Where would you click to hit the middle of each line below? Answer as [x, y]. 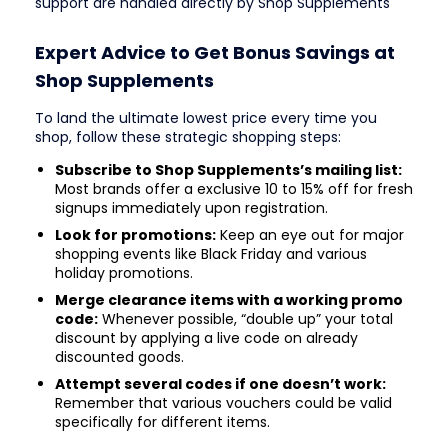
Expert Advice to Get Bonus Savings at [215, 52]
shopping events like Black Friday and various [211, 253]
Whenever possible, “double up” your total [245, 318]
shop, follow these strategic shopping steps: [188, 136]
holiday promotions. [124, 272]
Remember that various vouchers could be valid [223, 402]
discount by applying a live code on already [206, 337]
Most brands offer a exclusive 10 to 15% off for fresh [234, 188]
